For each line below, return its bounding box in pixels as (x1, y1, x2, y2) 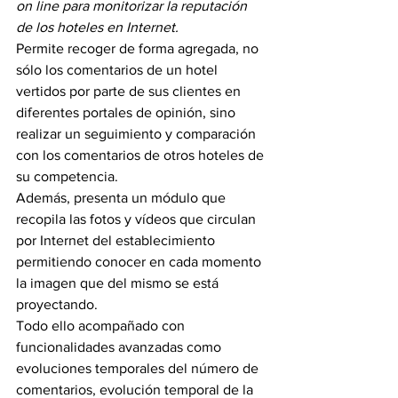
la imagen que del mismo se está (16, 275, 222, 291)
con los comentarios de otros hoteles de (16, 147, 267, 163)
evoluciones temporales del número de (16, 361, 262, 376)
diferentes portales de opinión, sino (16, 105, 239, 120)
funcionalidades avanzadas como (16, 339, 225, 354)
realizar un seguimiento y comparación (16, 126, 259, 141)
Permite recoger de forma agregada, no (16, 41, 262, 56)
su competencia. (16, 169, 118, 184)
